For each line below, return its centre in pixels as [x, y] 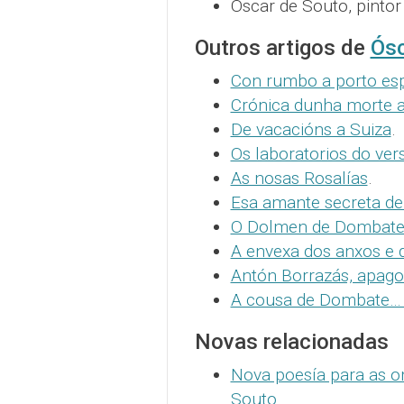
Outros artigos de [282, 48]
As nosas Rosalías [299, 178]
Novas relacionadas [291, 342]
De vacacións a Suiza [311, 129]
